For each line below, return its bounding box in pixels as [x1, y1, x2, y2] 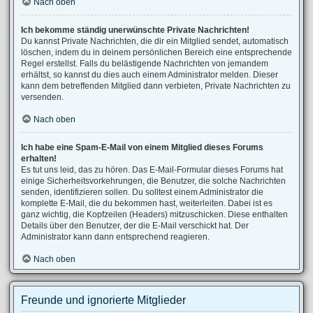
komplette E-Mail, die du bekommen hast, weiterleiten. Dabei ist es [21, 198, 272, 208]
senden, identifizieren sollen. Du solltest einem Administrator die [21, 187, 263, 197]
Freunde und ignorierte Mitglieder [21, 294, 186, 306]
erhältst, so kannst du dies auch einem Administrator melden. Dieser [21, 70, 278, 80]
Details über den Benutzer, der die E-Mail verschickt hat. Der [21, 221, 249, 231]
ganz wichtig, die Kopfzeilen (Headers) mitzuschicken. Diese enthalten [21, 210, 288, 219]
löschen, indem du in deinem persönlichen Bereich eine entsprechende [21, 48, 292, 57]
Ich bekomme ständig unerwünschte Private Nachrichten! [21, 25, 249, 35]
